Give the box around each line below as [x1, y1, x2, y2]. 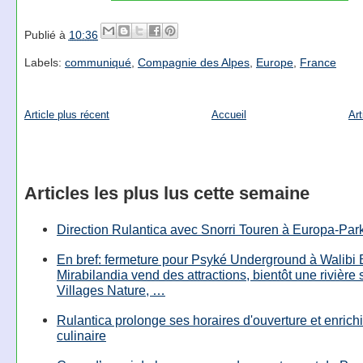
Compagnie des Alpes [137, 56, 250, 70]
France [299, 56, 336, 70]
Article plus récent [23, 108, 109, 121]
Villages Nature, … [56, 282, 165, 297]
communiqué [64, 56, 131, 70]
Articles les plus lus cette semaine [23, 182, 310, 203]
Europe [255, 56, 293, 70]
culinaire [56, 328, 106, 344]
